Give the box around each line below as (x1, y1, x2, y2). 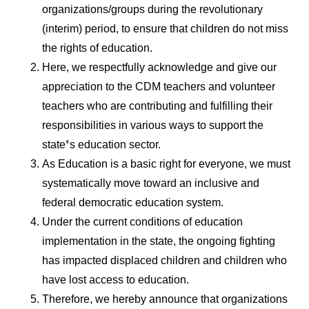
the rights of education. (42, 37, 152, 62)
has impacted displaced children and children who (42, 250, 287, 275)
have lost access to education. (42, 269, 189, 294)
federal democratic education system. (42, 192, 223, 217)
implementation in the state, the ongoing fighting (42, 230, 275, 255)
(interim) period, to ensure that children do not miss (42, 18, 288, 43)
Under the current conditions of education (42, 211, 243, 236)
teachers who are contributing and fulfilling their (42, 95, 272, 120)
